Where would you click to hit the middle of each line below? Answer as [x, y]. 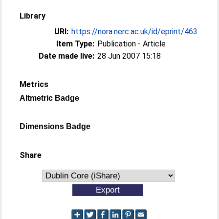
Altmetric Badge [50, 98]
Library [33, 16]
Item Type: [76, 44]
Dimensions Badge [55, 126]
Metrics [34, 84]
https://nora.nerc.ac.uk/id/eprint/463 [135, 31]
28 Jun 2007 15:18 [129, 56]
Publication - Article [132, 44]
